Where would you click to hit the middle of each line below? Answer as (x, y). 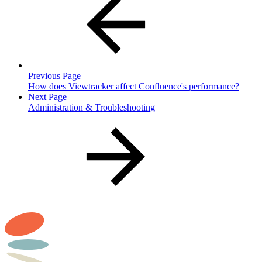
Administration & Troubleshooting (92, 107)
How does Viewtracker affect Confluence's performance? (134, 86)
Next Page (47, 96)
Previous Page (54, 75)
